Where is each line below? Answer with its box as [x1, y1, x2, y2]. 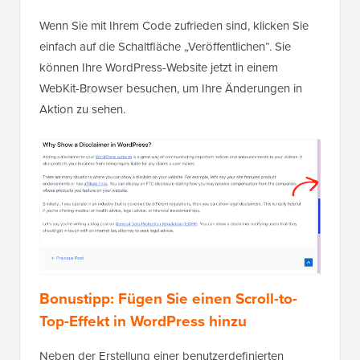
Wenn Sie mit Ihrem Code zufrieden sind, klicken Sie [39, 23, 309, 42]
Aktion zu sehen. [39, 107, 125, 125]
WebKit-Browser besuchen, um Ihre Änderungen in [39, 86, 302, 104]
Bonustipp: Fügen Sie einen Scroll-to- [39, 294, 297, 318]
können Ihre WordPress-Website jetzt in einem [39, 65, 278, 84]
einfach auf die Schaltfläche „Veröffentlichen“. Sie [39, 44, 291, 63]
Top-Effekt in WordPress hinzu [39, 317, 247, 341]
